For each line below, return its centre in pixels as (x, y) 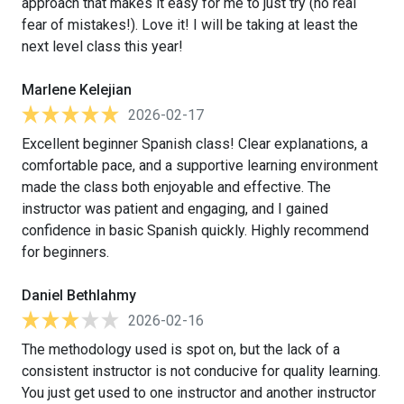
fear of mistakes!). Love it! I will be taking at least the (190, 24)
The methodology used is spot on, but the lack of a (181, 349)
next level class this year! (102, 46)
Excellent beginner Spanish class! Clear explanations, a (195, 143)
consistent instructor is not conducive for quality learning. (201, 371)
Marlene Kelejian (77, 89)
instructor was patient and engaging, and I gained (175, 208)
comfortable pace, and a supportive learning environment (200, 165)
